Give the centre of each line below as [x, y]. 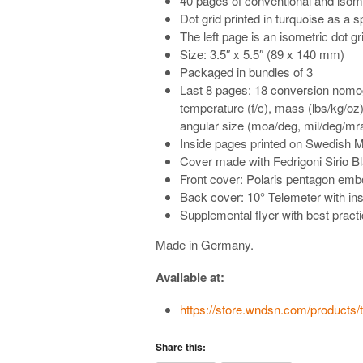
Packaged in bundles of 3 [246, 71]
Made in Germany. [205, 244]
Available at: [190, 277]
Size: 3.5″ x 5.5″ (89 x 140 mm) [262, 53]
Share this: [181, 346]
